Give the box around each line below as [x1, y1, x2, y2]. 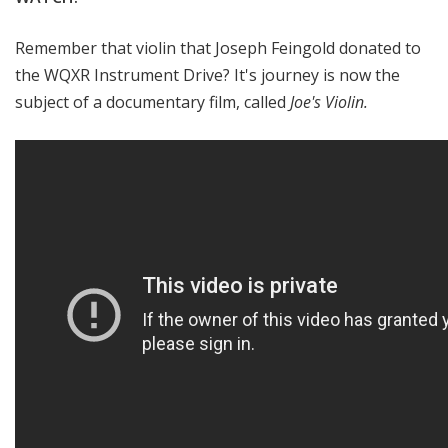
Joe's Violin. [290, 91, 368, 114]
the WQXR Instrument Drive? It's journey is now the [15, 64, 400, 87]
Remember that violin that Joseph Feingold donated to [15, 37, 421, 60]
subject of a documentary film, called [15, 91, 290, 114]
